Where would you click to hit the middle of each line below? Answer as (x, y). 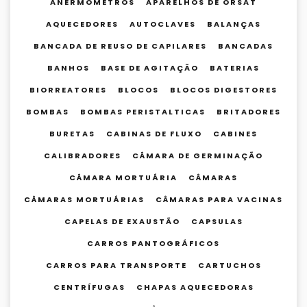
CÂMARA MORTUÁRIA (123, 177)
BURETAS (72, 134)
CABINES (235, 134)
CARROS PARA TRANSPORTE (116, 265)
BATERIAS (235, 68)
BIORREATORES (68, 90)
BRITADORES (249, 112)
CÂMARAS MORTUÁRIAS (84, 199)
